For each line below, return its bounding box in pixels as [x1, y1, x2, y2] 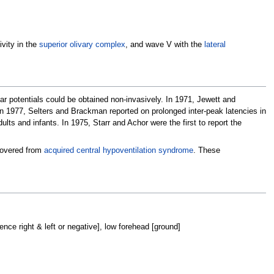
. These [193, 146, 220, 155]
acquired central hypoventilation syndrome [43, 146, 193, 155]
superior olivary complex [39, 40, 125, 50]
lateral [204, 40, 226, 50]
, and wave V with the [125, 40, 204, 50]
